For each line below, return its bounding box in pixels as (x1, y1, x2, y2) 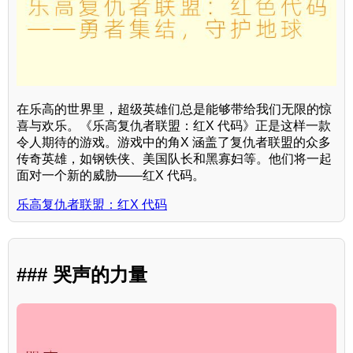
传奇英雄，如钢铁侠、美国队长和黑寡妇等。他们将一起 (17, 151, 332, 165)
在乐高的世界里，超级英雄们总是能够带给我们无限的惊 (17, 102, 332, 116)
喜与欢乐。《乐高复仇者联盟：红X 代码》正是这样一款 (17, 118, 331, 132)
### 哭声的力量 (17, 263, 147, 285)
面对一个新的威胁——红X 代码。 (17, 168, 205, 182)
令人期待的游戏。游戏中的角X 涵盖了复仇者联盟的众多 (17, 135, 331, 149)
